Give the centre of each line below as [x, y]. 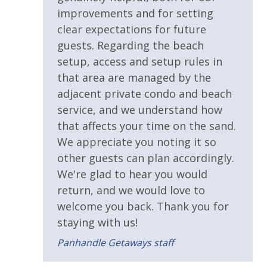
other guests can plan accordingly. [146, 158]
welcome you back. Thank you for [143, 207]
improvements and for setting [135, 13]
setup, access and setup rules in [140, 62]
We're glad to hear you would [132, 174]
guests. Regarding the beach [131, 46]
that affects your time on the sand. [147, 126]
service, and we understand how [140, 110]
